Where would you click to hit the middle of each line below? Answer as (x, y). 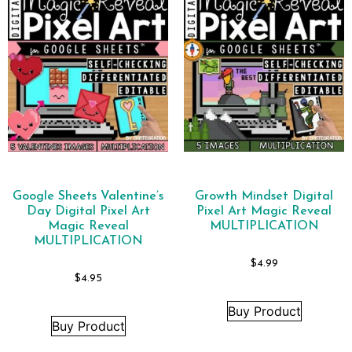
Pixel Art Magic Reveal (264, 212)
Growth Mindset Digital (264, 197)
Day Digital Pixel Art (88, 212)
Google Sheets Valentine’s (88, 197)
